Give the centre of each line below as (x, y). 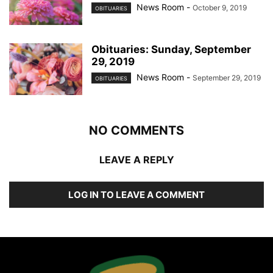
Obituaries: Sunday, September (171, 50)
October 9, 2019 (220, 8)
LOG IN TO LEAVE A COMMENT (136, 195)
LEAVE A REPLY (136, 160)
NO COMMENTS (136, 131)
